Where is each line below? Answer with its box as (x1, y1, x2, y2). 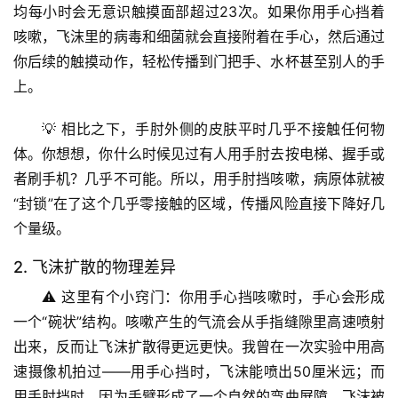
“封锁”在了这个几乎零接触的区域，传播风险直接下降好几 (13, 195, 385, 213)
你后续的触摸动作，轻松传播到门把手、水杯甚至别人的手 (13, 52, 385, 71)
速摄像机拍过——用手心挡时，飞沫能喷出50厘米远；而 (13, 362, 385, 381)
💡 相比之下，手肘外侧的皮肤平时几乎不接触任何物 (42, 120, 385, 139)
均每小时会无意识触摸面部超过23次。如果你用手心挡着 (13, 3, 385, 21)
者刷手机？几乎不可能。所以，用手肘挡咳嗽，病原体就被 (13, 170, 385, 188)
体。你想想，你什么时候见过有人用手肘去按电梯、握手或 (13, 145, 385, 163)
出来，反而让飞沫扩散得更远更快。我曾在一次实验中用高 (13, 338, 385, 356)
